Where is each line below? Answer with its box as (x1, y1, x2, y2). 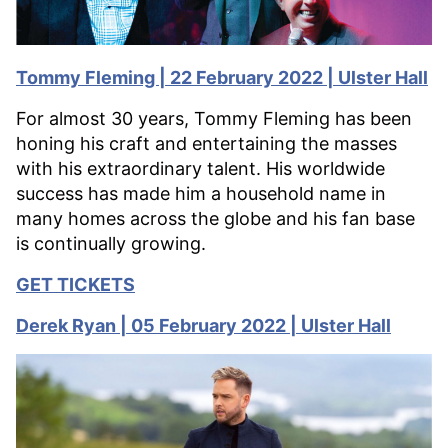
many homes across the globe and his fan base (16, 207, 415, 229)
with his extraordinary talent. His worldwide (16, 157, 385, 179)
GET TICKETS (16, 273, 135, 295)
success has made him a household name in (16, 182, 386, 204)
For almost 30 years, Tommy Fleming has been (16, 107, 412, 129)
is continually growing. (16, 232, 206, 254)
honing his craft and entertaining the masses (16, 132, 397, 154)
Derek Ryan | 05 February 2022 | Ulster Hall (16, 314, 391, 336)
